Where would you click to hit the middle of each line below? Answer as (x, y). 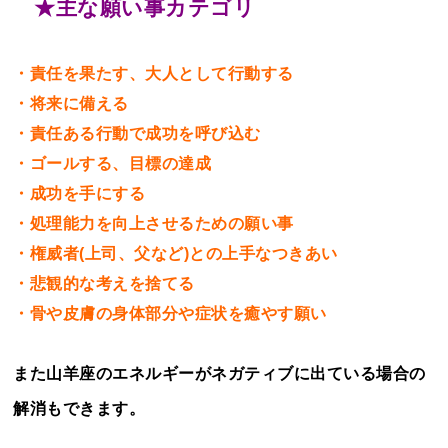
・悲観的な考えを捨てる (104, 283)
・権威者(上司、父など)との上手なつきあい (175, 253)
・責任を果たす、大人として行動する (153, 73)
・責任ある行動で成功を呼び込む (137, 133)
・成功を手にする (79, 193)
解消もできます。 (79, 408)
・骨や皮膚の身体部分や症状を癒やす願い (170, 313)
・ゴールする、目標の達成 (112, 163)
